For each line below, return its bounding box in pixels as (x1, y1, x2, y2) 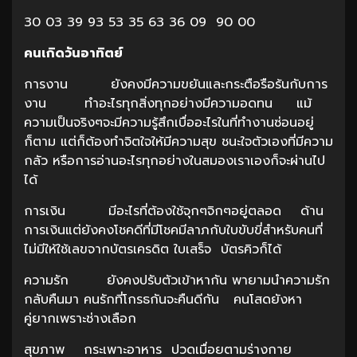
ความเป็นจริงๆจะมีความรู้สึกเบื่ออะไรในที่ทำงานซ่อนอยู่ (24, 112, 314, 132)
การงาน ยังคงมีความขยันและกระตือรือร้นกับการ (24, 74, 328, 94)
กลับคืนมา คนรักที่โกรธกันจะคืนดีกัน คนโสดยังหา (24, 289, 302, 309)
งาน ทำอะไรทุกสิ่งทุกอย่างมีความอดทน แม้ (24, 93, 312, 113)
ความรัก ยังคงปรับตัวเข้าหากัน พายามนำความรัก (24, 270, 330, 290)
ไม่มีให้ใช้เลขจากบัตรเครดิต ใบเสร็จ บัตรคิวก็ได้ (24, 239, 300, 259)
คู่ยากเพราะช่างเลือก (24, 308, 136, 328)
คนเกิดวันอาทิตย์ (24, 43, 123, 63)
